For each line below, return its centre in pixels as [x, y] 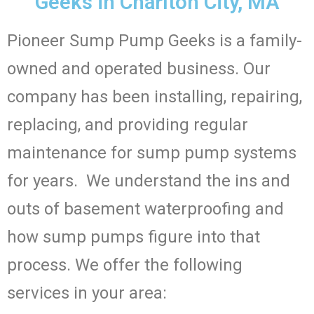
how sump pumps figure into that [134, 237]
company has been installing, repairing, [155, 97]
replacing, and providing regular [128, 125]
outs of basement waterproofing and [145, 209]
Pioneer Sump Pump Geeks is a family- [155, 41]
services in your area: [87, 293]
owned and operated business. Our [139, 69]
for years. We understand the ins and [149, 181]
